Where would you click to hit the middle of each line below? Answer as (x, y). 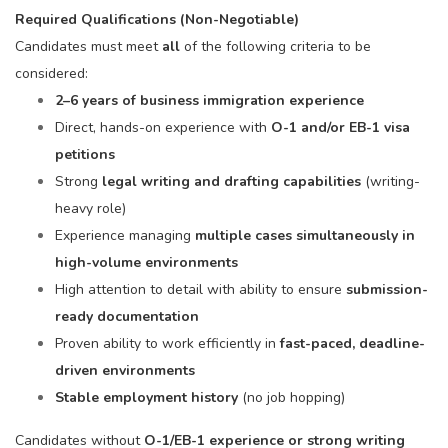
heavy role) (90, 208)
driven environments (125, 370)
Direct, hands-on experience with (163, 127)
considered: (51, 73)
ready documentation (127, 316)
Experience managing (125, 235)
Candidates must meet (88, 46)
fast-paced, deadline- (352, 343)
